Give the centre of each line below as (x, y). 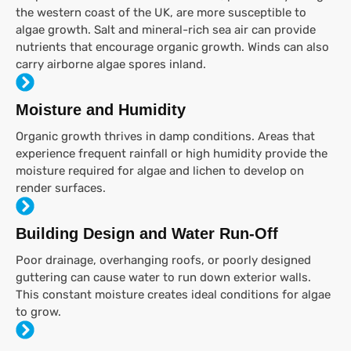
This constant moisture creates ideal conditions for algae (173, 295)
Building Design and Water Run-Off (147, 234)
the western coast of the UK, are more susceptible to (161, 13)
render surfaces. (61, 188)
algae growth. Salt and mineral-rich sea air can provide (166, 30)
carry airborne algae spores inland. (111, 65)
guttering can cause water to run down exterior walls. (163, 278)
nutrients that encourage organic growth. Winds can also (172, 47)
